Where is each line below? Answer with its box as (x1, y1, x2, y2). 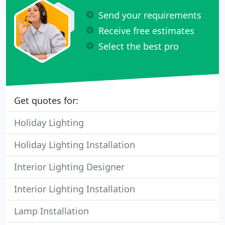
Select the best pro (98, 40, 179, 52)
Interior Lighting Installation (14, 183, 135, 195)
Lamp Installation (14, 205, 89, 217)
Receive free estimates (98, 24, 194, 37)
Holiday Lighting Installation (14, 139, 135, 151)
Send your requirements (98, 9, 201, 21)
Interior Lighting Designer (14, 161, 125, 173)
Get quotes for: (14, 94, 78, 106)
